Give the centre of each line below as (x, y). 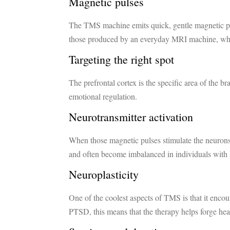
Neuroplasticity (104, 175)
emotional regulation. (103, 97)
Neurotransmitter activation (131, 117)
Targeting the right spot (123, 60)
